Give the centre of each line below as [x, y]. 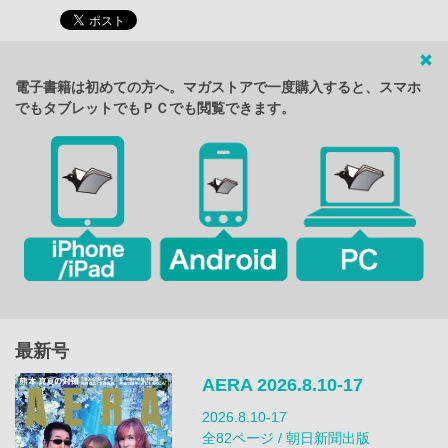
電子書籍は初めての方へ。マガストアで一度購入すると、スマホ [218, 86]
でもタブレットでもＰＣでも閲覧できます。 [155, 107]
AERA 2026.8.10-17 [282, 385]
